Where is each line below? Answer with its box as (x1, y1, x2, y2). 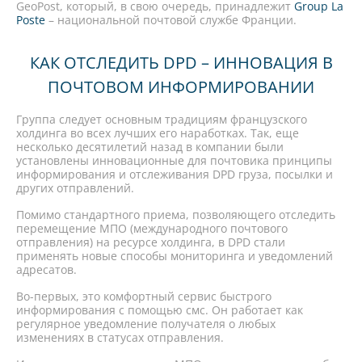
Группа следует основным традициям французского (16, 112, 307, 127)
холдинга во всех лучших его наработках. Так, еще (16, 125, 299, 141)
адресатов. (16, 262, 77, 277)
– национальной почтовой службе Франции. (45, 12, 297, 27)
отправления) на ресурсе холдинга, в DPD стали (16, 234, 285, 250)
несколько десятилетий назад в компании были (16, 139, 284, 154)
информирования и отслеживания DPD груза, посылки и (16, 166, 333, 182)
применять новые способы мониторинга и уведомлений (16, 248, 333, 263)
